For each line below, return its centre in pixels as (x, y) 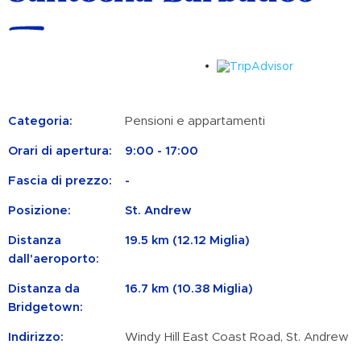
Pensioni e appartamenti (195, 121)
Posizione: (39, 210)
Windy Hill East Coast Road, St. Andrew (237, 337)
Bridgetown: (46, 307)
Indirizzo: (36, 337)
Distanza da (44, 288)
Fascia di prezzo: (60, 180)
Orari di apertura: (60, 151)
